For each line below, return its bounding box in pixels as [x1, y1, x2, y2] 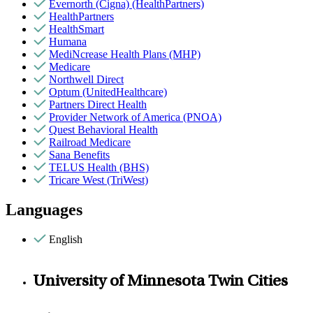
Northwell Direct [49, 73, 124, 86]
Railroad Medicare [49, 136, 131, 149]
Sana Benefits [49, 149, 110, 161]
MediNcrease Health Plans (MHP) [49, 48, 201, 61]
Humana [49, 36, 87, 48]
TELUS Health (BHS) [49, 161, 149, 174]
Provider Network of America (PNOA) [49, 111, 221, 124]
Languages [6, 201, 82, 219]
